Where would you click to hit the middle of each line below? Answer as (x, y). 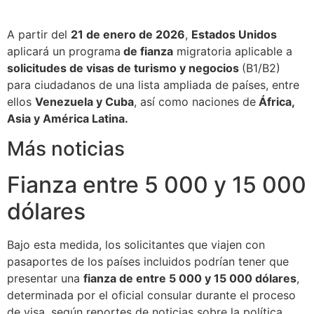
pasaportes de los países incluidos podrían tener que (148, 261)
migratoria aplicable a (233, 52)
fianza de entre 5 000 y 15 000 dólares (190, 278)
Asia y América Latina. (68, 119)
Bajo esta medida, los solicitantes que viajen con (136, 244)
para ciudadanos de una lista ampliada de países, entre (153, 85)
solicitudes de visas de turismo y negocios (124, 68)
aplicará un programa (64, 52)
